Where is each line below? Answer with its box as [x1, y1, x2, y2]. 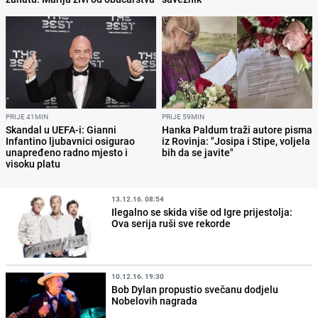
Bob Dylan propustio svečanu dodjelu [111, 282, 279, 296]
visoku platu [6, 157, 60, 171]
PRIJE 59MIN [162, 111, 204, 122]
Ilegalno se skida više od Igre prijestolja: [111, 205, 293, 219]
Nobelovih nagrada [111, 293, 198, 307]
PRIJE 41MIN [6, 111, 48, 122]
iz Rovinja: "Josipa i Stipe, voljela [162, 134, 310, 148]
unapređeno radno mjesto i [6, 146, 128, 160]
